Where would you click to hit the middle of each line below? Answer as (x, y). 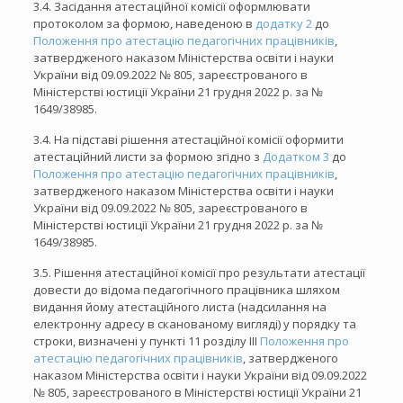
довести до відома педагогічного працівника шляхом (186, 290)
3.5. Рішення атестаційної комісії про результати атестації (199, 273)
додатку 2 (283, 23)
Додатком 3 (296, 157)
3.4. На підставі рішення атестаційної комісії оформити (188, 139)
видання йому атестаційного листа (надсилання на (179, 307)
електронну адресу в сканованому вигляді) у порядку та (194, 324)
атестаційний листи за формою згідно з (148, 157)
